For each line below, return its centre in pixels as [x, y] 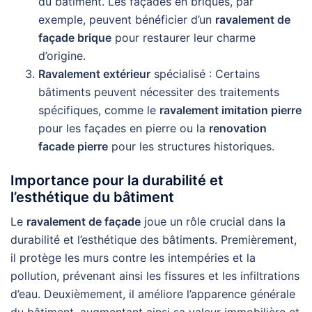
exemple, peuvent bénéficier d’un [127, 19]
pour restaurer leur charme [184, 38]
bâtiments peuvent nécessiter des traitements [159, 92]
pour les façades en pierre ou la [124, 128]
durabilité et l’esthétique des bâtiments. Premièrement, [154, 240]
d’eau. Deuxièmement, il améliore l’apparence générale [153, 294]
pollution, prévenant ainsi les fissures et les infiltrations [155, 276]
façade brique [75, 38]
